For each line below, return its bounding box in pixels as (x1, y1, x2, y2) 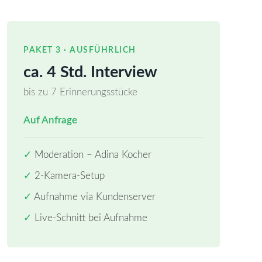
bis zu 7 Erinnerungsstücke (23, 87, 137, 97)
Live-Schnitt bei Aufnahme (32, 213, 147, 223)
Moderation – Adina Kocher (32, 150, 151, 160)
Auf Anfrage (23, 115, 77, 125)
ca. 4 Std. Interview (23, 64, 157, 80)
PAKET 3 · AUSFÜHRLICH (23, 46, 136, 54)
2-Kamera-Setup (32, 171, 105, 181)
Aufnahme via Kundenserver (32, 192, 156, 202)
